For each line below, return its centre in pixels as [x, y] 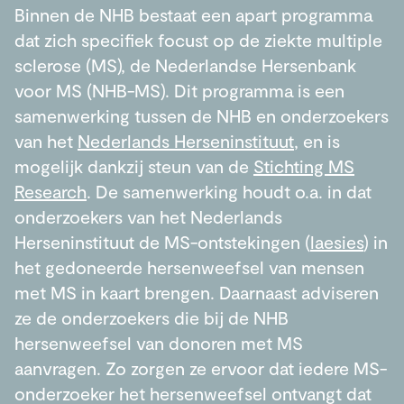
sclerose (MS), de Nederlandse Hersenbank [185, 65]
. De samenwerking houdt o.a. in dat [229, 191]
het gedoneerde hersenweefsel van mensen [189, 267]
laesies [337, 242]
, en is [317, 141]
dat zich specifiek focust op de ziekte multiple [198, 40]
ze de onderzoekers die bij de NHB [151, 317]
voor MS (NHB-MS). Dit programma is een [179, 90]
